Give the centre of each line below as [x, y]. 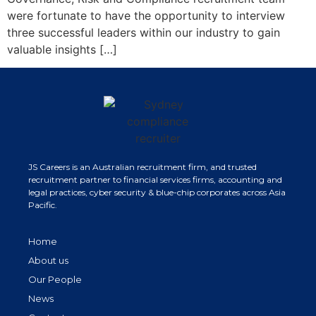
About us [48, 261]
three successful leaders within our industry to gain [144, 32]
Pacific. [43, 205]
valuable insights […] [62, 49]
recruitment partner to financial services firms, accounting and [155, 180]
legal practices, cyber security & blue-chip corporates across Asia [157, 193]
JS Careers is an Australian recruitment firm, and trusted [142, 167]
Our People [55, 280]
